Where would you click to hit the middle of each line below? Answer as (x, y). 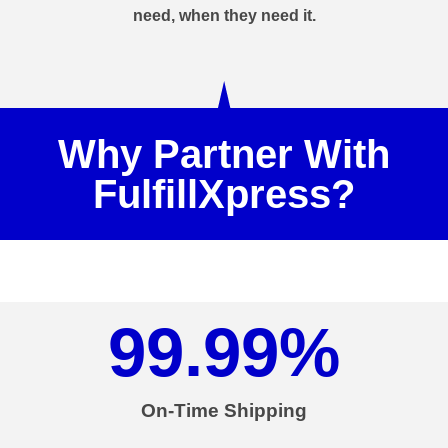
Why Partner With (224, 154)
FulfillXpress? (224, 194)
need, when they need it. (224, 16)
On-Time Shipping (224, 411)
